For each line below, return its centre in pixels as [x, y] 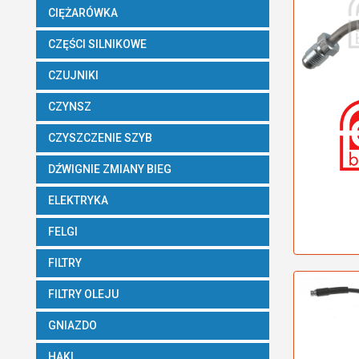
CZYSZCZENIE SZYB [101, 138]
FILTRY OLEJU [85, 294]
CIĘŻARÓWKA [84, 13]
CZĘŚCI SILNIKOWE [99, 44]
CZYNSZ [71, 107]
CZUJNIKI [75, 75]
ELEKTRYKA [79, 200]
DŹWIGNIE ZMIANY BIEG [111, 169]
